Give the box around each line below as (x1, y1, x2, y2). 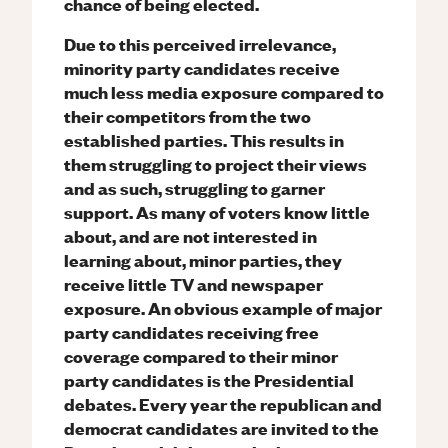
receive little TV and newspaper (64, 272, 323, 295)
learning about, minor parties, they (64, 248, 342, 271)
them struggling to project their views (64, 152, 367, 175)
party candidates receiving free (64, 320, 319, 343)
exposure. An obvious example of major (64, 296, 382, 319)
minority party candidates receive (64, 56, 340, 79)
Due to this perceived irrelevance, (64, 32, 336, 55)
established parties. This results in (64, 128, 344, 151)
